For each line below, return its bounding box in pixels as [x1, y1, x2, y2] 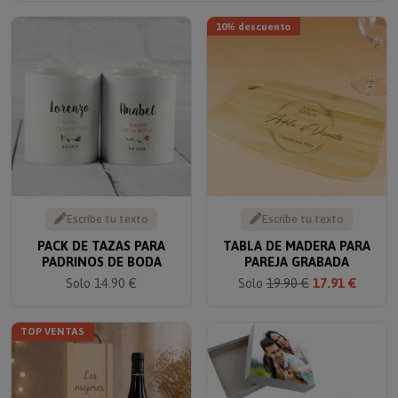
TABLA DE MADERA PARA [223, 226, 370, 242]
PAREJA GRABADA [244, 242, 349, 258]
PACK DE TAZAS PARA [37, 226, 165, 242]
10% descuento [216, 8, 291, 20]
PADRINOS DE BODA [41, 242, 162, 258]
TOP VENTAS [20, 314, 85, 326]
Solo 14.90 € [66, 263, 137, 279]
